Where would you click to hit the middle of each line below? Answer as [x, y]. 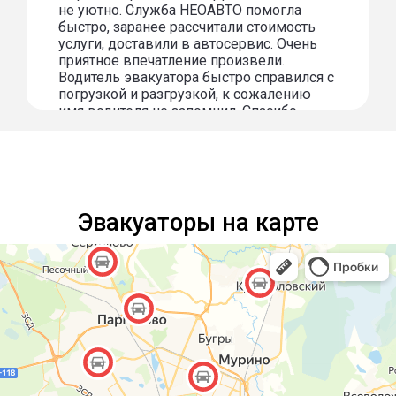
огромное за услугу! [125, 128]
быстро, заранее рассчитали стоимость [187, 27]
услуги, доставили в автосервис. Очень [188, 44]
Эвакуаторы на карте [198, 223]
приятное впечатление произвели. [172, 61]
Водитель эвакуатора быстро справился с [197, 78]
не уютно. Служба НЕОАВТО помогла [180, 11]
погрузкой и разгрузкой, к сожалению [185, 95]
